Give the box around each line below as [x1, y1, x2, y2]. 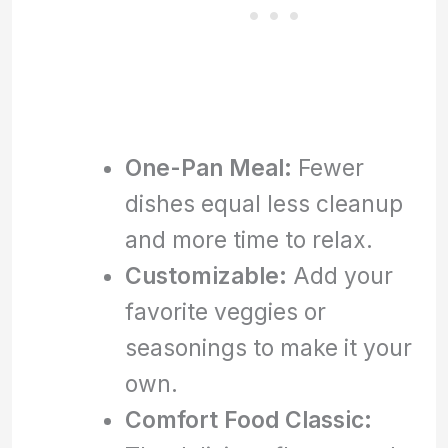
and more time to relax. [124, 225, 373, 253]
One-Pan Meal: [124, 153, 292, 181]
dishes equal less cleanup [124, 189, 403, 217]
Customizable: [124, 261, 287, 289]
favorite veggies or [124, 297, 326, 325]
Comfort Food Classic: [124, 405, 372, 433]
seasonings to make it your [124, 333, 412, 361]
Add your [286, 261, 393, 289]
